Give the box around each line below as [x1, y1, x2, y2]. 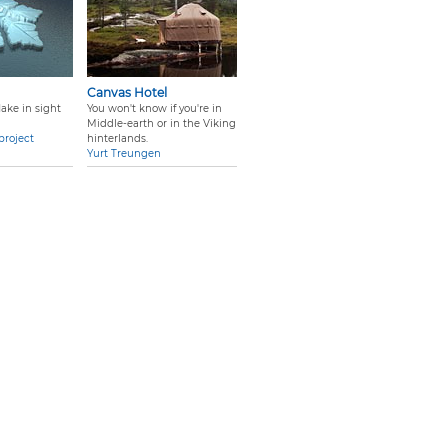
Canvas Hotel [87, 85, 167, 101]
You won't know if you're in [87, 102, 222, 116]
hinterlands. [87, 132, 148, 146]
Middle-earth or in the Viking [87, 117, 236, 131]
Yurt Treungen [87, 147, 161, 161]
